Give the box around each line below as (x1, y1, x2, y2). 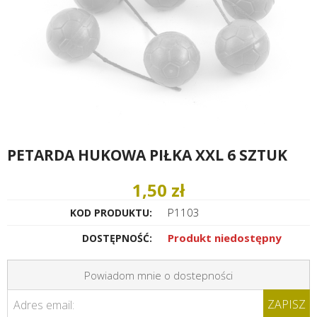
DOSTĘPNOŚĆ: (81, 231, 152, 245)
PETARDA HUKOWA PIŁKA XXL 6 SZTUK (7, 144, 287, 165)
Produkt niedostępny (167, 230, 282, 245)
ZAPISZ (267, 296, 306, 312)
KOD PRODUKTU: (69, 205, 152, 219)
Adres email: (13, 297, 74, 313)
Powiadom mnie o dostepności (84, 267, 233, 282)
